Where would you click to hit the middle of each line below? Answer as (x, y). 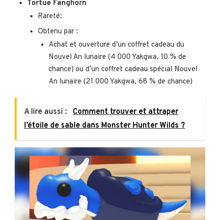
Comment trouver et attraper (125, 112)
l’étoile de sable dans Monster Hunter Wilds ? (105, 125)
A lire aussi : (46, 112)
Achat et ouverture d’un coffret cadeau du (116, 45)
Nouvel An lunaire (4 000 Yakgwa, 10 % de (117, 57)
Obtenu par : (58, 31)
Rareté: (50, 16)
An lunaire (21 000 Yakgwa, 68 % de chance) (121, 82)
